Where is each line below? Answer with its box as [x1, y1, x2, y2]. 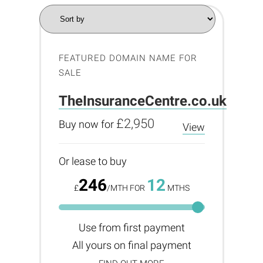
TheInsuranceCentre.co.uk [58, 93, 227, 109]
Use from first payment [78, 221, 185, 234]
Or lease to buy [58, 155, 127, 167]
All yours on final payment [72, 239, 191, 251]
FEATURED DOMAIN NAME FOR [58, 53, 197, 63]
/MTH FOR [106, 183, 147, 193]
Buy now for [58, 118, 116, 130]
